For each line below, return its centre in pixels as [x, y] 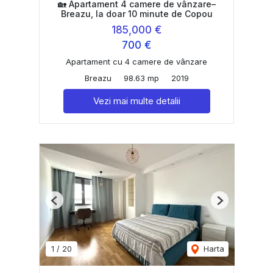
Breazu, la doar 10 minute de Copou [136, 14]
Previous [70, 205]
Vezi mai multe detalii [136, 101]
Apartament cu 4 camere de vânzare [136, 62]
